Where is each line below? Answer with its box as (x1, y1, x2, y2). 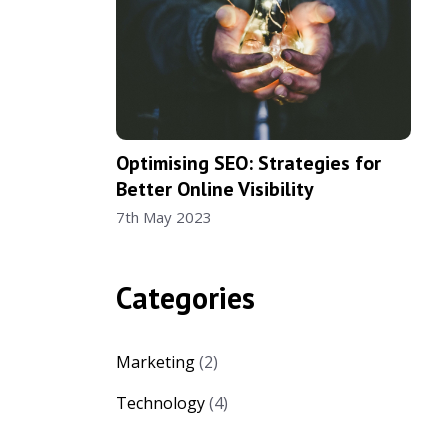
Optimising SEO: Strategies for (115, 149, 381, 176)
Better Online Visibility (115, 175, 314, 202)
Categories (115, 277, 255, 317)
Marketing (115, 350, 195, 373)
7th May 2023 (115, 206, 212, 227)
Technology (115, 391, 205, 414)
